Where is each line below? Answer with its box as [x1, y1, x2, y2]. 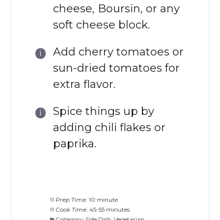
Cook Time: [55, 205, 88, 213]
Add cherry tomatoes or [53, 45, 184, 58]
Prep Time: [55, 195, 88, 203]
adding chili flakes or [53, 120, 165, 134]
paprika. [53, 137, 96, 150]
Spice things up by [53, 104, 154, 118]
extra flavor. [53, 77, 115, 91]
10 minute [89, 195, 118, 203]
